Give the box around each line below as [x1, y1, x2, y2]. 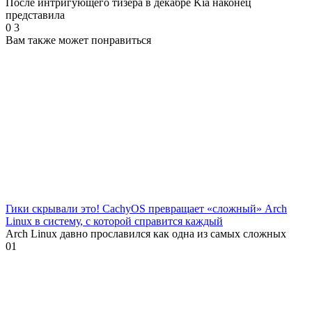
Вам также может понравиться [6, 33, 151, 46]
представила [6, 8, 65, 21]
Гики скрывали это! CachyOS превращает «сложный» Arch [6, 202, 287, 214]
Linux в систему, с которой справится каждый [6, 214, 223, 227]
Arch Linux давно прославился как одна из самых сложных [6, 227, 286, 240]
